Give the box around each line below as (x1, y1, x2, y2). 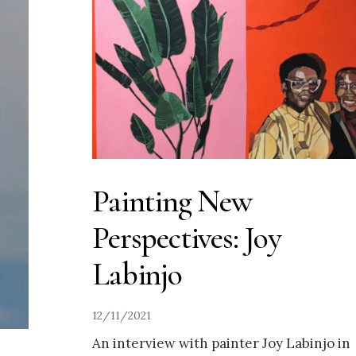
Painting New (92, 182, 252, 221)
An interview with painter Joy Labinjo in (92, 335, 351, 353)
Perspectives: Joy (92, 219, 281, 257)
